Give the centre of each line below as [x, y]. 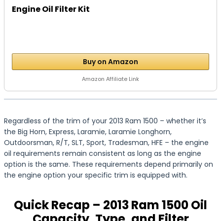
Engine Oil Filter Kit [51, 9]
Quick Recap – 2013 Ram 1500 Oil [110, 205]
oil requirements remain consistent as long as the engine [103, 153]
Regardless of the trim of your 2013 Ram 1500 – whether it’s [105, 121]
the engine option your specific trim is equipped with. [96, 175]
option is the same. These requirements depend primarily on [109, 164]
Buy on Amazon [110, 62]
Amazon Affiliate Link [110, 79]
